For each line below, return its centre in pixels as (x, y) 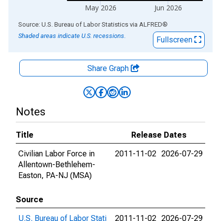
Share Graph (109, 68)
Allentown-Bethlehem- (57, 165)
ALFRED (151, 24)
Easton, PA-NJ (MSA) (55, 175)
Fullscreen (175, 40)
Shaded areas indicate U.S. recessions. (72, 36)
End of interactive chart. (49, 24)
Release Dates (159, 135)
